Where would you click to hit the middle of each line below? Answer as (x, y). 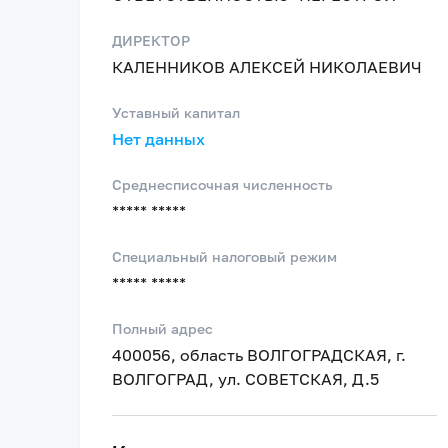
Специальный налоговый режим (224, 256)
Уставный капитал (176, 112)
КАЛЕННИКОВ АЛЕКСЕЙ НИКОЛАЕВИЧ (267, 67)
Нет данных (158, 139)
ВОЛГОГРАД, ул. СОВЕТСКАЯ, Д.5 (245, 379)
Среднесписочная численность (222, 184)
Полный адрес (162, 328)
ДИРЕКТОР (151, 40)
